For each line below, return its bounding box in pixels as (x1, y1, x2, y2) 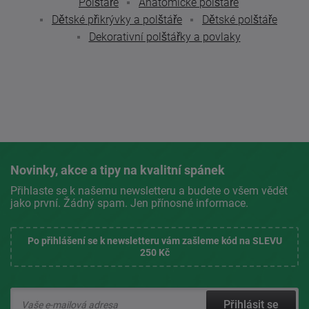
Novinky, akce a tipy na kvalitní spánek (10, 163, 225, 177)
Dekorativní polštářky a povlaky (88, 30, 241, 43)
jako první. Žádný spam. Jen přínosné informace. (10, 197, 248, 210)
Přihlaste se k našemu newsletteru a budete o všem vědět (10, 184, 288, 197)
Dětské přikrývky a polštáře (52, 13, 182, 26)
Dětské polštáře (202, 13, 277, 26)
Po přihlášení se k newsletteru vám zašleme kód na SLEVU (27, 235, 282, 246)
